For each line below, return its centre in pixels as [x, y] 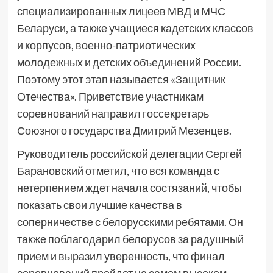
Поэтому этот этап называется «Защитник [121, 80]
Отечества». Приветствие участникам [110, 97]
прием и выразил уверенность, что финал [121, 256]
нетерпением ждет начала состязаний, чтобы [129, 188]
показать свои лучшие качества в [99, 205]
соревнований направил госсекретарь [113, 114]
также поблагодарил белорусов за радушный [130, 239]
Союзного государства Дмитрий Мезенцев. [124, 131]
